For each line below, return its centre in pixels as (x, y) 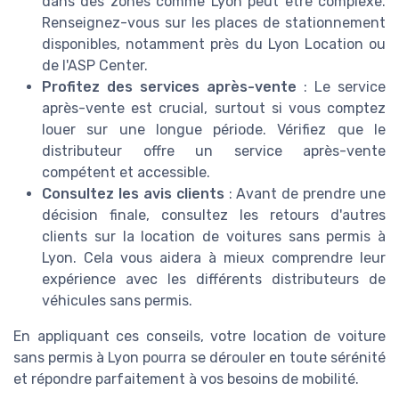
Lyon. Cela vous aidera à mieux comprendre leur (214, 258)
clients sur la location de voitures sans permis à (214, 237)
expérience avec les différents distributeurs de (214, 280)
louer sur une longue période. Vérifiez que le (214, 130)
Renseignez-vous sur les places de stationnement (214, 23)
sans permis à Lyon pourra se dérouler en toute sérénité (199, 358)
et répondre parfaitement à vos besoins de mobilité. (186, 379)
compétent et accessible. (126, 173)
